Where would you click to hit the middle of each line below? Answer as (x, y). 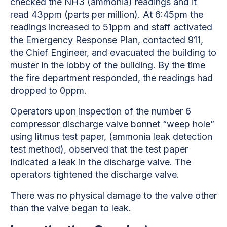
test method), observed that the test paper (99, 149)
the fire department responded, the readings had (111, 78)
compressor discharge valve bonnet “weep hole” (112, 124)
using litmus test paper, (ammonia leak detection (111, 136)
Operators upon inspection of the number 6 (101, 111)
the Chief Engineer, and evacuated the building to (113, 52)
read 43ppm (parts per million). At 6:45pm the (107, 14)
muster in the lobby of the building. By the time (108, 65)
